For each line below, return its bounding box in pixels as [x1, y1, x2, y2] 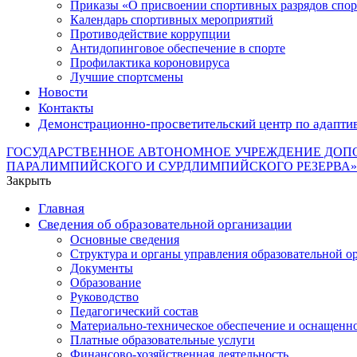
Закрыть [6, 174, 51, 187]
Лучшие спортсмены [70, 70, 183, 84]
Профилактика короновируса [70, 56, 229, 69]
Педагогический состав [70, 304, 198, 318]
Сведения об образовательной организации [38, 217, 292, 232]
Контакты [38, 100, 93, 116]
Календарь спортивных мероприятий [70, 13, 273, 26]
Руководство [70, 290, 139, 304]
